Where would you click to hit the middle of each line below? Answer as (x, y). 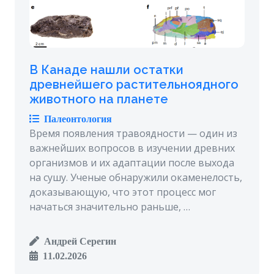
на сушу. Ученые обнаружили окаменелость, (136, 177)
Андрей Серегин (78, 241)
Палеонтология (76, 118)
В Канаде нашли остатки (106, 69)
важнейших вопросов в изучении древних (132, 148)
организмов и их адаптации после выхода (132, 162)
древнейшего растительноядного (134, 84)
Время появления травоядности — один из (133, 133)
